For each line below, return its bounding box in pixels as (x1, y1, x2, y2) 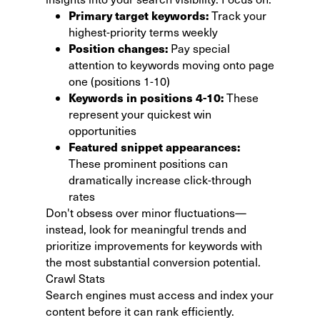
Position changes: (69, 39, 168, 56)
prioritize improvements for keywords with (46, 237, 262, 253)
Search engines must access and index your (46, 286, 274, 302)
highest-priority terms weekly (69, 24, 218, 39)
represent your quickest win (69, 106, 211, 121)
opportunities (69, 122, 136, 138)
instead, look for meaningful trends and (46, 221, 246, 236)
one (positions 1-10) (69, 73, 170, 89)
